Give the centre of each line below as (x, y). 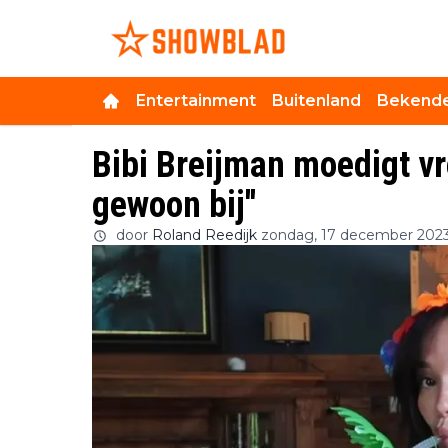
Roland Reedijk (204, 234)
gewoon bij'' (174, 204)
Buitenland (316, 100)
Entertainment (196, 100)
